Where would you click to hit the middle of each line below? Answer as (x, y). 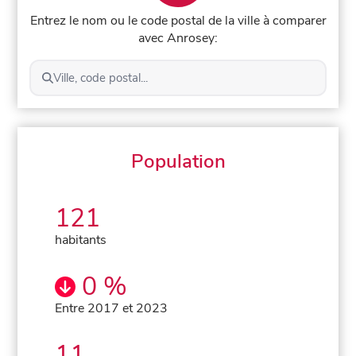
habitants (81, 240)
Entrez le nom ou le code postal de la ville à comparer (178, 20)
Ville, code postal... (100, 77)
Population (178, 161)
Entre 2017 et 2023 (112, 308)
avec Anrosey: (178, 38)
